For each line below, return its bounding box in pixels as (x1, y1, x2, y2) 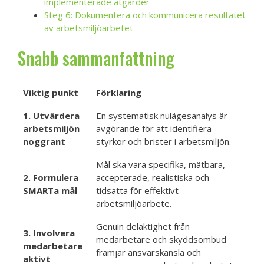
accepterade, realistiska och (96, 171, 209, 183)
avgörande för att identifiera (96, 122, 212, 134)
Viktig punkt (23, 86, 78, 98)
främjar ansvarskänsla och (96, 246, 201, 258)
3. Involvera (23, 226, 75, 239)
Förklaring (96, 86, 141, 98)
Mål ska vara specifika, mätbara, (96, 158, 225, 170)
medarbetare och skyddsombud (96, 233, 226, 245)
